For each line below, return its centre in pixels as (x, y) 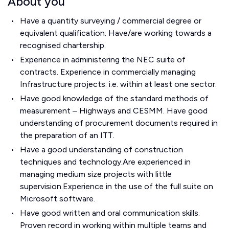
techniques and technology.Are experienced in (105, 162)
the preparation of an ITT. (67, 135)
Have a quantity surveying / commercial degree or (110, 20)
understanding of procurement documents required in (119, 123)
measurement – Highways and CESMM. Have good (114, 110)
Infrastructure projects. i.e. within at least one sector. (118, 84)
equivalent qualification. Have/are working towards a (116, 33)
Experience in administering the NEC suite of (102, 59)
